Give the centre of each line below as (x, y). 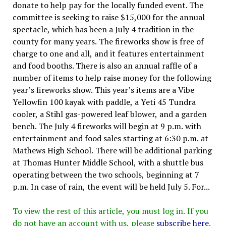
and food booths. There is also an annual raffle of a (105, 65)
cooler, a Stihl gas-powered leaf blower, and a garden (109, 114)
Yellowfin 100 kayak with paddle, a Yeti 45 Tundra (104, 102)
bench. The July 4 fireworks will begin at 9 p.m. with (107, 126)
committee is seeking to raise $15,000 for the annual (108, 17)
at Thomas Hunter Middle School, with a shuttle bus (108, 162)
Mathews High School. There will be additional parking (112, 150)
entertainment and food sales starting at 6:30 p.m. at (110, 138)
